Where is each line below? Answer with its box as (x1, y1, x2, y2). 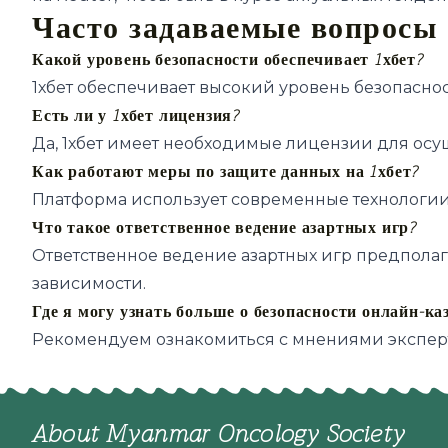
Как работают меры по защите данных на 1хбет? (32, 157, 420, 186)
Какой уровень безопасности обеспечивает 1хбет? (32, 45, 424, 74)
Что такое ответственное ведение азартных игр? (32, 213, 417, 242)
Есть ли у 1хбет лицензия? (32, 101, 241, 130)
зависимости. (32, 273, 146, 293)
